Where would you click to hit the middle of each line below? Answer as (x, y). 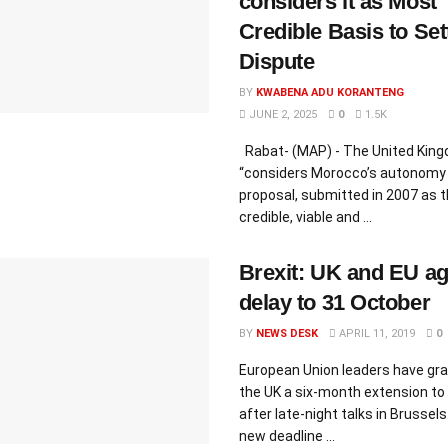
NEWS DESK (286, 333)
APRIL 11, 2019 (375, 333)
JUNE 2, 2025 (281, 114)
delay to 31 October (334, 302)
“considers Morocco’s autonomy (342, 173)
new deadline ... (286, 436)
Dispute (276, 61)
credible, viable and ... (305, 217)
